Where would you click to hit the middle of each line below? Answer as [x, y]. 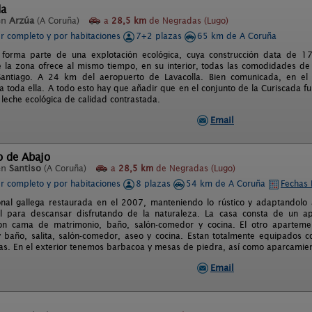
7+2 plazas [160, 36]
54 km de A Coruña [227, 184]
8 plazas [155, 184]
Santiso [25, 168]
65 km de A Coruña [237, 36]
